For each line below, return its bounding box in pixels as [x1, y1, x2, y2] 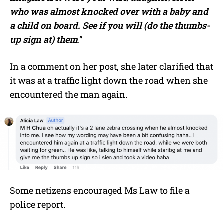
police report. [10, 198, 65, 211]
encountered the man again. [10, 88, 127, 101]
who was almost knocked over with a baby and [10, 5, 208, 18]
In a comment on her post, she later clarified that [10, 60, 213, 73]
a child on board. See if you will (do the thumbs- [10, 19, 210, 32]
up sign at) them [10, 33, 78, 46]
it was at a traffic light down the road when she [10, 74, 208, 87]
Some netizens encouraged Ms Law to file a [10, 184, 190, 197]
